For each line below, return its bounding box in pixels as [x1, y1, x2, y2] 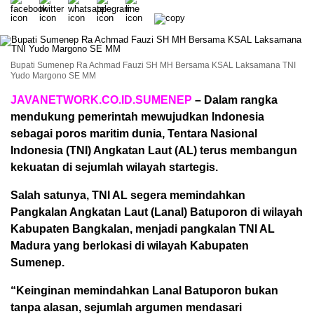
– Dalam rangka [192, 94, 278, 106]
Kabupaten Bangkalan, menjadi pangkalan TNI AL [11, 223, 275, 235]
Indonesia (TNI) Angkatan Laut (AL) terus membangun [11, 144, 297, 156]
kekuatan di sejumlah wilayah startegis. [11, 161, 218, 173]
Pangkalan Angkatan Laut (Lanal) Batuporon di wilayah [11, 206, 303, 218]
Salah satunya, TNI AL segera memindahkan [11, 189, 245, 201]
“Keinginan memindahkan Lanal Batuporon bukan [11, 285, 278, 296]
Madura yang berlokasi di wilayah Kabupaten [11, 240, 249, 252]
